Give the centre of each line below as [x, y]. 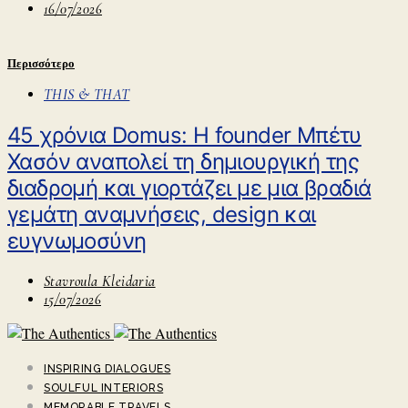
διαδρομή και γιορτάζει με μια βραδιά [189, 188]
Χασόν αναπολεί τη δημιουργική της [184, 161]
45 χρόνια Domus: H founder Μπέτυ [184, 135]
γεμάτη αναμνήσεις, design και [162, 214]
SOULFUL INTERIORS [104, 388]
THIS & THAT [87, 94]
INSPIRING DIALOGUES [107, 368]
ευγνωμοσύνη [77, 240]
